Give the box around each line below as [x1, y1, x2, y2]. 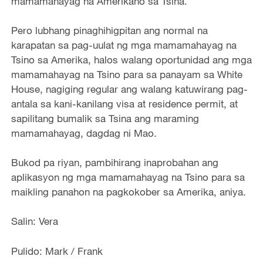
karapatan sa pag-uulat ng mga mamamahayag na [11, 38, 237, 51]
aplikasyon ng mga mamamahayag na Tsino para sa [11, 170, 245, 183]
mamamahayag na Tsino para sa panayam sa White [11, 68, 242, 80]
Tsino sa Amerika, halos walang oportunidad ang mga [11, 53, 252, 66]
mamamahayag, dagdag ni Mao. [11, 126, 157, 139]
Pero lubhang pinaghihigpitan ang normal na [11, 23, 208, 36]
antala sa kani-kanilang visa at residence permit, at [11, 97, 238, 110]
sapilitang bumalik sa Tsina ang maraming [11, 112, 199, 124]
